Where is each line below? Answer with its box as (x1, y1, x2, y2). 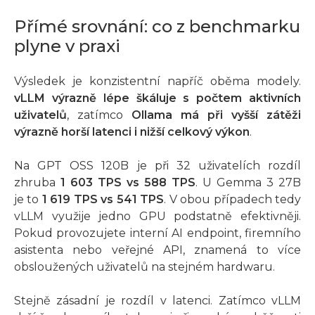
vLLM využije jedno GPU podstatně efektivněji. (14, 209, 301, 223)
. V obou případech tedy (164, 192, 302, 206)
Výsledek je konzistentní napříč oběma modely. (14, 74, 301, 88)
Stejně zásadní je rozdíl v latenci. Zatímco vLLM (14, 293, 301, 307)
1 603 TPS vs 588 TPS (60, 175, 195, 189)
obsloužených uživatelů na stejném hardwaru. (14, 259, 275, 274)
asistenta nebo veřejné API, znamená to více (14, 243, 301, 257)
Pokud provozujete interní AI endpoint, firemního (14, 226, 301, 240)
